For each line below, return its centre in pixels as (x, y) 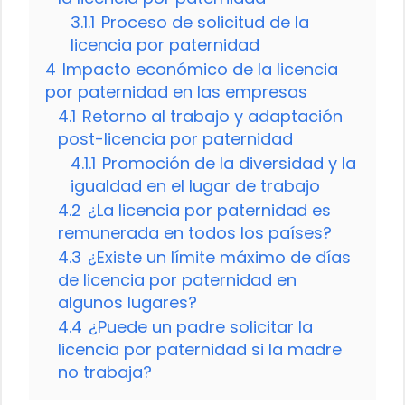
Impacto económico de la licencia (200, 69)
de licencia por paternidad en (177, 279)
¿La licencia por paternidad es (209, 210)
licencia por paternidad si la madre (200, 349)
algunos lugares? (127, 302)
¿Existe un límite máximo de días (219, 257)
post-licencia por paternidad (175, 138)
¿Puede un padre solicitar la (201, 326)
